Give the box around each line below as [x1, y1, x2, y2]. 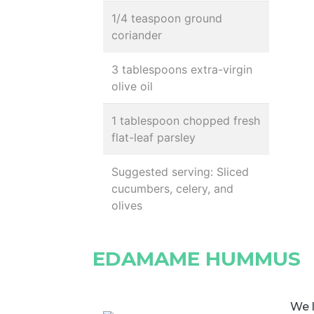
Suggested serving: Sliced [111, 165, 249, 179]
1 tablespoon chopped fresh [111, 114, 260, 128]
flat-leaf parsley [111, 130, 196, 144]
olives [111, 198, 142, 212]
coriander [111, 28, 162, 42]
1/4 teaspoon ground [111, 11, 222, 25]
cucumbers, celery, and [111, 182, 233, 196]
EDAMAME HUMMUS [93, 247, 301, 271]
